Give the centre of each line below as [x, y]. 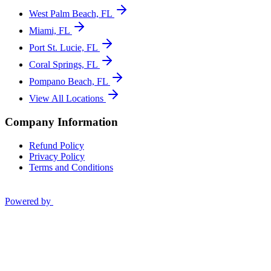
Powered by [28, 201]
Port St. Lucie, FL [63, 48]
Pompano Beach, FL [68, 82]
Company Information [61, 122]
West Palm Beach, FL [70, 14]
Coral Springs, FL [63, 65]
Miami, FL [49, 31]
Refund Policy [57, 145]
